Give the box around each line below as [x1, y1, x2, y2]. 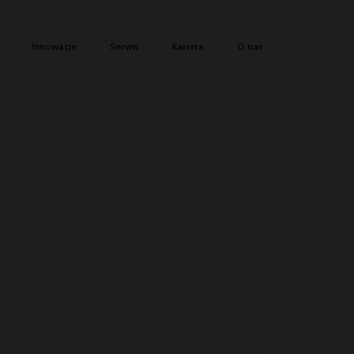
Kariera [171, 43, 204, 53]
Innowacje [31, 43, 77, 53]
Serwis [109, 43, 138, 53]
